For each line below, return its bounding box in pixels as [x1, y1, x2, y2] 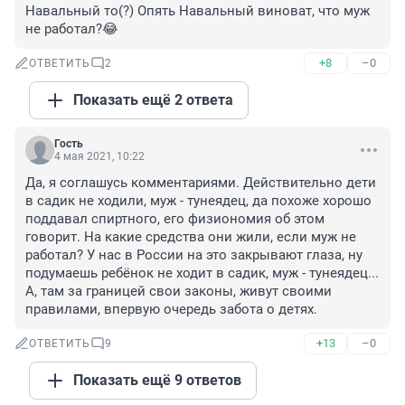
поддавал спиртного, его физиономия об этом [25, 211, 325, 228]
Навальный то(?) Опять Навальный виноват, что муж [25, 3, 370, 20]
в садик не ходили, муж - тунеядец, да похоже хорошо [25, 193, 372, 210]
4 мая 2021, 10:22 [54, 150, 145, 164]
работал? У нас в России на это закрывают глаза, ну [25, 247, 363, 264]
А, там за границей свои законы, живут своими [25, 283, 332, 300]
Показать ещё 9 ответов [73, 372, 241, 390]
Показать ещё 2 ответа [73, 91, 233, 109]
